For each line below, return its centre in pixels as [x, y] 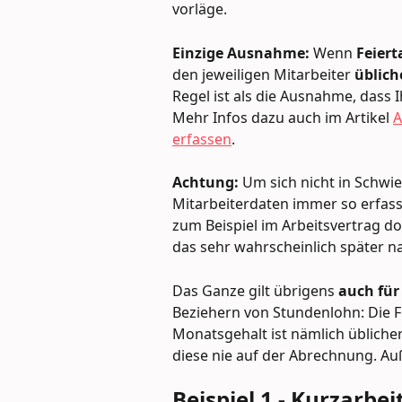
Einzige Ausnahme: [241, 52]
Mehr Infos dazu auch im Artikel [283, 117]
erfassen [202, 139]
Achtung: [207, 183]
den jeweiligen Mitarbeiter [263, 74]
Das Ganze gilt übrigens [255, 290]
